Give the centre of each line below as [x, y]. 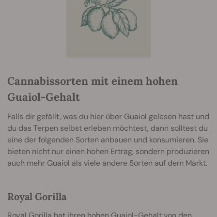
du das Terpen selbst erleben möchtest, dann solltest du [108, 128]
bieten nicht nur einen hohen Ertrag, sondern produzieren [108, 152]
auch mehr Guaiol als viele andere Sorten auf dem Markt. [107, 163]
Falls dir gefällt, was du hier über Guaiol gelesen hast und [108, 117]
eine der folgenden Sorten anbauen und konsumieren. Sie [108, 140]
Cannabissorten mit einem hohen [93, 81]
